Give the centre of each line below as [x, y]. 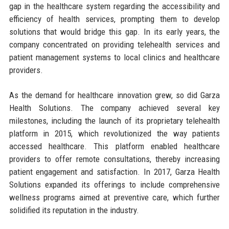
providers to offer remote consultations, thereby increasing [114, 159]
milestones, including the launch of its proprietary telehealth [114, 120]
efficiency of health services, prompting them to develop [114, 19]
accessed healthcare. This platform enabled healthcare [114, 146]
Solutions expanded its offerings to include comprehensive [114, 184]
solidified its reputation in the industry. [74, 210]
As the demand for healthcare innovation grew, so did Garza [114, 95]
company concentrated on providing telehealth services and [114, 44]
